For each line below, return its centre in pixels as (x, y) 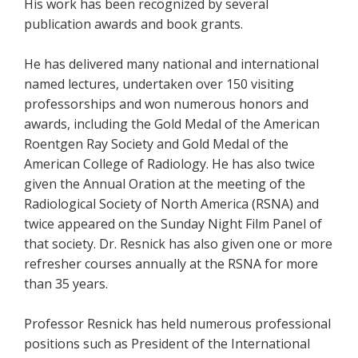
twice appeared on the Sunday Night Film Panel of (173, 224)
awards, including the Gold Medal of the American (172, 124)
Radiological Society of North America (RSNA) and (171, 204)
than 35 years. (68, 284)
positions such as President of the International (167, 344)
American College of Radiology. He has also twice (169, 164)
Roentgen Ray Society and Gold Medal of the (156, 144)
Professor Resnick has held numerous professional (177, 324)
